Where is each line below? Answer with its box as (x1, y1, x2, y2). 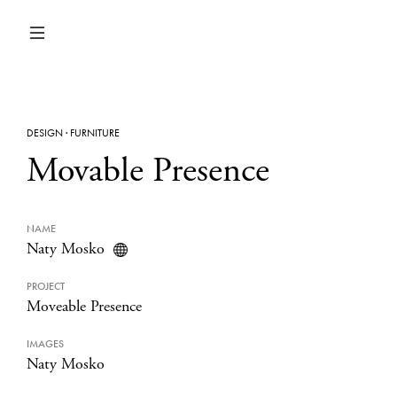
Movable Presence (27, 148, 269, 193)
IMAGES (27, 337, 64, 351)
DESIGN (27, 126, 63, 140)
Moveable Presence (27, 296, 142, 316)
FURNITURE (70, 126, 120, 140)
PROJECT (27, 279, 65, 293)
